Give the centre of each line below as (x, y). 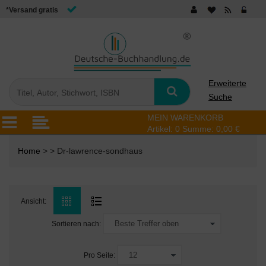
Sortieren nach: (76, 224)
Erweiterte (227, 83)
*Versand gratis (32, 10)
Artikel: (161, 129)
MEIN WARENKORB (185, 118)
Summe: (199, 129)
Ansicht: (34, 201)
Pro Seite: (99, 255)
